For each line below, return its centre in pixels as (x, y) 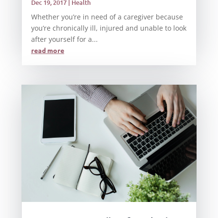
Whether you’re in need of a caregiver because (107, 17)
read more (47, 50)
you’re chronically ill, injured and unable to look (109, 28)
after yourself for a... (64, 39)
